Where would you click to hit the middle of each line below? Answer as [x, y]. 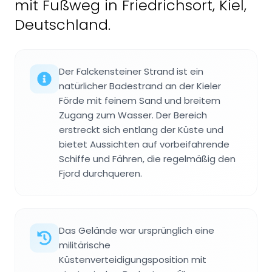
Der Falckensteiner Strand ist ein [131, 71]
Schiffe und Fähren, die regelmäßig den [147, 158]
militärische [85, 245]
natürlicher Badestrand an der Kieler [140, 86]
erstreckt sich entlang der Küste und [141, 129]
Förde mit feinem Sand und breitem [140, 100]
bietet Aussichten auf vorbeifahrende [144, 144]
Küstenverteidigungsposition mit [133, 259]
